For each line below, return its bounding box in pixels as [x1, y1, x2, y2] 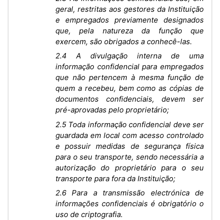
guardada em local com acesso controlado [55, 130, 204, 140]
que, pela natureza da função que [55, 26, 204, 35]
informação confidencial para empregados [55, 62, 204, 71]
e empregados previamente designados [55, 15, 204, 25]
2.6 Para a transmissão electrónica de [55, 188, 204, 197]
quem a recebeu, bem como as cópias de [55, 83, 204, 93]
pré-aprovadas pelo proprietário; [55, 105, 169, 114]
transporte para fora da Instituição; [55, 173, 175, 183]
